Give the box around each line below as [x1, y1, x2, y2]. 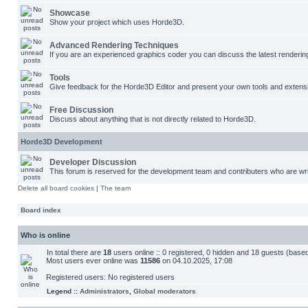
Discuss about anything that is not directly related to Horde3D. [49, 115, 256, 123]
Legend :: [47, 287, 80, 295]
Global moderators [133, 287, 196, 295]
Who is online [21, 231, 70, 239]
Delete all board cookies [18, 184, 94, 192]
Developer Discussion [49, 157, 136, 167]
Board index [21, 206, 61, 214]
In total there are [47, 248, 103, 256]
